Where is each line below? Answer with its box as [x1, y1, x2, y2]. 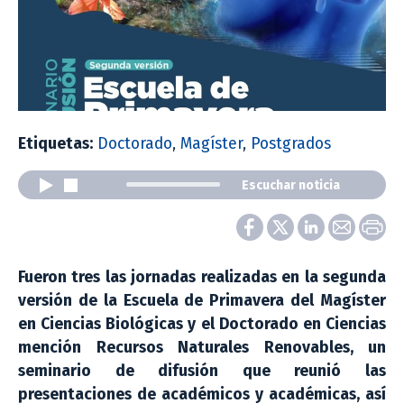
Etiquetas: [18, 133, 93, 153]
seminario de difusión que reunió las [18, 361, 386, 381]
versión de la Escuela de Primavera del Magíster [18, 290, 386, 310]
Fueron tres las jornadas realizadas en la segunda [18, 267, 386, 287]
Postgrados [251, 133, 331, 153]
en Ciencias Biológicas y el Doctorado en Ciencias [18, 314, 386, 334]
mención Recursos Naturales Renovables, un [18, 337, 386, 357]
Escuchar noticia [242, 177, 340, 193]
